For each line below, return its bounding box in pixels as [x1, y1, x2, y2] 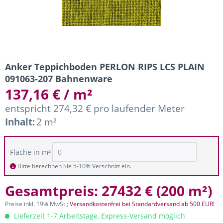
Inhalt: [5, 115, 35, 128]
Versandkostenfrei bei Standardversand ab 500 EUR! [70, 200, 215, 208]
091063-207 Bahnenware [5, 73, 112, 85]
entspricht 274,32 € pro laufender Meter [5, 102, 185, 115]
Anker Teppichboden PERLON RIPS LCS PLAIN [5, 61, 205, 73]
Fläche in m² [10, 147, 51, 157]
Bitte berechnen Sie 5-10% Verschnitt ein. [16, 162, 131, 170]
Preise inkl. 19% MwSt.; [5, 200, 70, 208]
